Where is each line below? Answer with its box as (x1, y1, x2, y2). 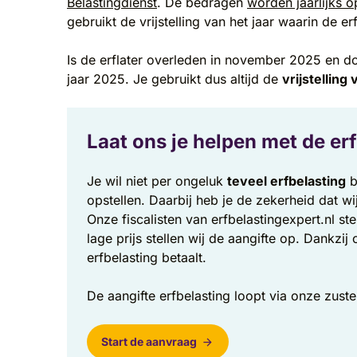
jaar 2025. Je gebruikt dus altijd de (67, 70, 282, 87)
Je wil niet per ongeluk (87, 173, 227, 190)
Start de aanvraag (101, 335, 197, 349)
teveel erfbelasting (227, 173, 346, 190)
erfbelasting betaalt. (87, 249, 206, 266)
